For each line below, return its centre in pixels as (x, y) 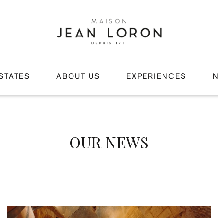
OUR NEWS (109, 142)
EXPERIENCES (156, 77)
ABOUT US (78, 77)
